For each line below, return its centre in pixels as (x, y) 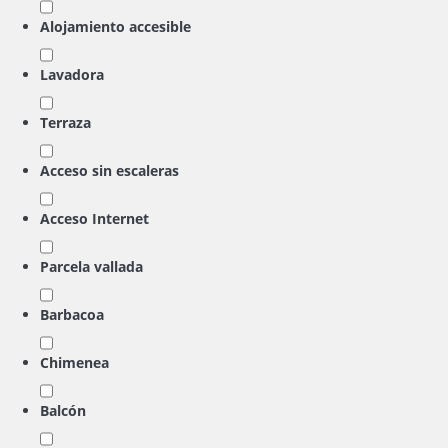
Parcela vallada (91, 266)
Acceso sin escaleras (109, 170)
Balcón (63, 410)
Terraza (65, 122)
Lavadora (72, 74)
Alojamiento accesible (115, 26)
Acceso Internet (94, 218)
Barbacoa (72, 314)
